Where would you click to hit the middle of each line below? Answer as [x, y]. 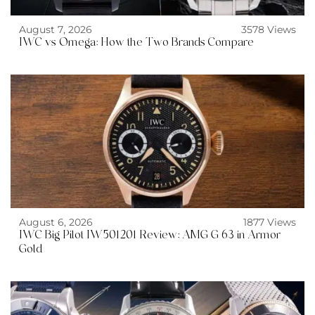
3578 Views [269, 30]
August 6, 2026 [56, 222]
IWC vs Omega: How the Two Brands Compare [136, 42]
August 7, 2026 [56, 30]
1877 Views [270, 222]
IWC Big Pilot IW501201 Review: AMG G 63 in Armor [150, 235]
